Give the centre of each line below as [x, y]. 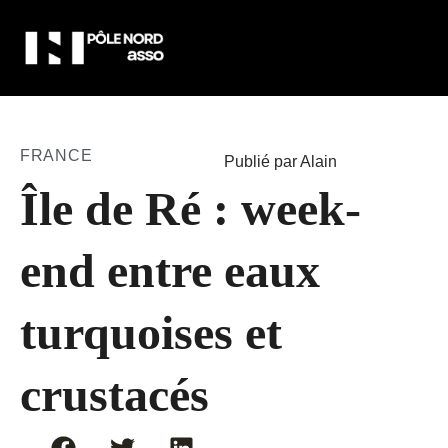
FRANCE [56, 156]
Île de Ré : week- [190, 209]
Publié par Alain [280, 162]
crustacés [114, 395]
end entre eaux [170, 271]
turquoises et [151, 333]
